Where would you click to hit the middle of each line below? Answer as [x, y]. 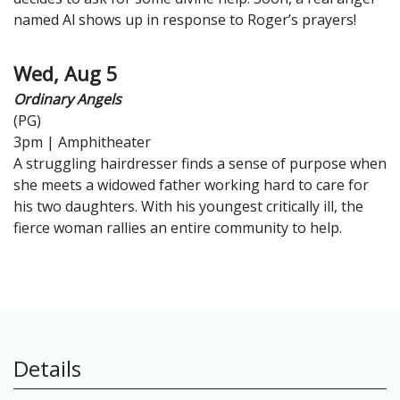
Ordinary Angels [67, 100]
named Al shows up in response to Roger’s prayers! [185, 20]
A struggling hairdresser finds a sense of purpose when [200, 164]
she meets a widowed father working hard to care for [191, 185]
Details [47, 369]
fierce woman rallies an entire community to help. [178, 228]
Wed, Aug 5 [66, 74]
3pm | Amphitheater [82, 142]
